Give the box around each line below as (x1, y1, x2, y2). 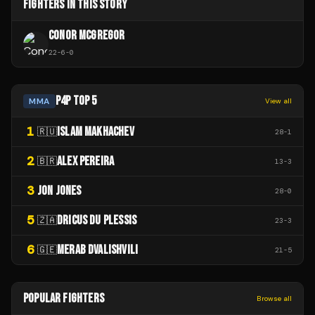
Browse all (257, 294, 292, 304)
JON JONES (37, 184, 82, 199)
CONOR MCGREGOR (49, 28, 125, 44)
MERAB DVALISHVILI (57, 243, 139, 258)
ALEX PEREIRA (57, 154, 115, 169)
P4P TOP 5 (55, 94, 97, 109)
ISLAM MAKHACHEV (57, 124, 134, 140)
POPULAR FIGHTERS (23, 291, 104, 307)
